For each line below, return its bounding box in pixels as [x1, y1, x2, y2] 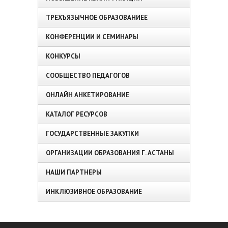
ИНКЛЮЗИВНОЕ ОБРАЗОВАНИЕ [46, 187, 142, 196]
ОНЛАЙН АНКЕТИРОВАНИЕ [46, 91, 129, 100]
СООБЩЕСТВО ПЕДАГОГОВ [46, 71, 130, 80]
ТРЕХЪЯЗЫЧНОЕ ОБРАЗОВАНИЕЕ [46, 13, 148, 22]
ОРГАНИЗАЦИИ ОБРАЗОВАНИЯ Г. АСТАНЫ [46, 149, 174, 158]
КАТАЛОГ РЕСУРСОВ [46, 110, 107, 119]
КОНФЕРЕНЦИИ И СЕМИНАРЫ [46, 33, 138, 42]
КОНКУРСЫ [46, 52, 80, 61]
